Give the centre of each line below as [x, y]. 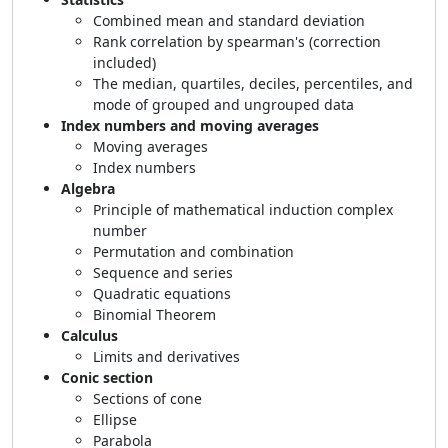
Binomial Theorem [154, 314]
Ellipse [115, 419]
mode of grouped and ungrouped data [223, 104]
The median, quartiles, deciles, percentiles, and [253, 83]
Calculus [89, 335]
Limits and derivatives [166, 356]
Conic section [107, 377]
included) [124, 62]
